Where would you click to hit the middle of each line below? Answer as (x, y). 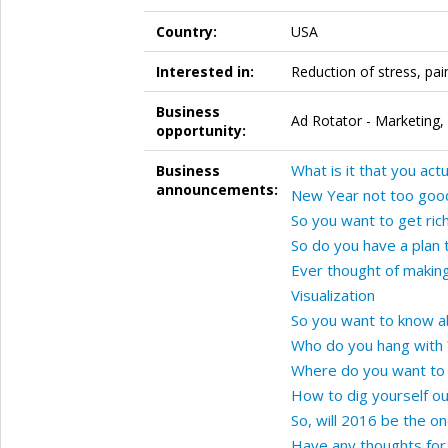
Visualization (332, 294)
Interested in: (204, 71)
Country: (186, 31)
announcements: (216, 189)
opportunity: (200, 130)
